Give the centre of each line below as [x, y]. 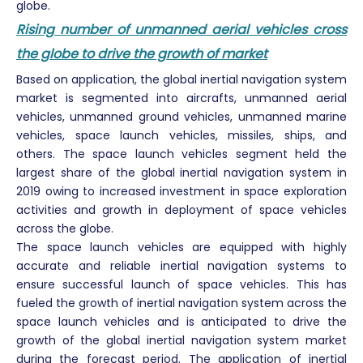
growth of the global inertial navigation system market [181, 340]
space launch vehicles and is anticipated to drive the [181, 322]
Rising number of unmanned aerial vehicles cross [181, 30]
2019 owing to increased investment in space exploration [181, 191]
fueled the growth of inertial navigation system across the [181, 303]
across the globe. [65, 228]
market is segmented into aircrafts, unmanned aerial [181, 98]
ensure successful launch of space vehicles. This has [181, 284]
